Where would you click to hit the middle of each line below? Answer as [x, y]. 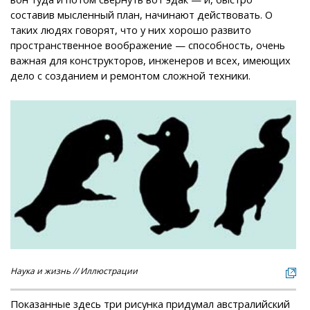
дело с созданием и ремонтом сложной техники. [130, 75]
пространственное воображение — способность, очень [148, 45]
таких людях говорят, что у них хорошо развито [131, 29]
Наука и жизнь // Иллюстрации [74, 271]
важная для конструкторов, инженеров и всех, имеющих [151, 60]
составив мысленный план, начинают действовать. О [142, 14]
